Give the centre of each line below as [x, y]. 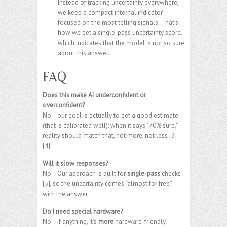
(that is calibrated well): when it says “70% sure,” [110, 125]
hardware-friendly [140, 221]
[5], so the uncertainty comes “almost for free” [107, 183]
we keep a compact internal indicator [110, 12]
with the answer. [66, 194]
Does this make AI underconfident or [94, 95]
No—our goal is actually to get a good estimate [110, 115]
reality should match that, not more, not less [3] [110, 135]
